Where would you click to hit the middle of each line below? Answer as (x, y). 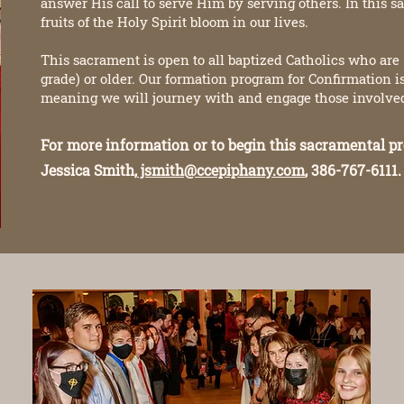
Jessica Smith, (89, 170)
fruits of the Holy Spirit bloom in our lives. (174, 22)
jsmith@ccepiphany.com (221, 170)
